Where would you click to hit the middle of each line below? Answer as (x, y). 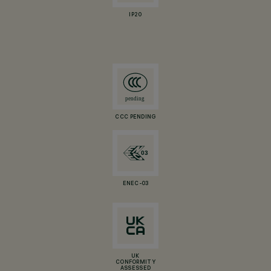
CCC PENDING (135, 117)
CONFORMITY (135, 263)
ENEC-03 (135, 184)
